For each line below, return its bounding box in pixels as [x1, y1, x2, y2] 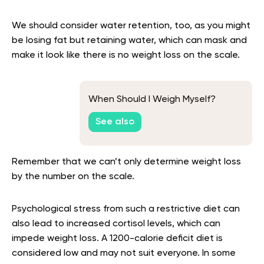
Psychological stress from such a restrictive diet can [12, 204, 240, 214]
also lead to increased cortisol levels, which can [12, 219, 220, 229]
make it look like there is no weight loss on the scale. [12, 50, 242, 60]
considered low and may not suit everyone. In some [12, 248, 236, 258]
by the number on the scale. [12, 171, 134, 181]
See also [95, 117, 134, 127]
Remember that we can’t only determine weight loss [12, 157, 241, 167]
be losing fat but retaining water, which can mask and [12, 35, 247, 45]
